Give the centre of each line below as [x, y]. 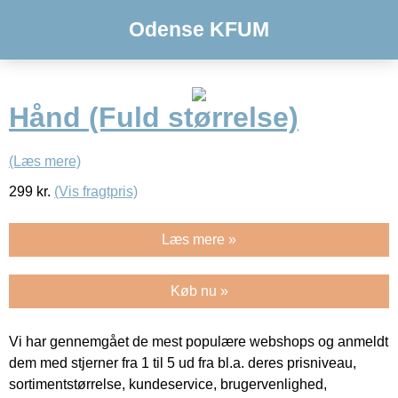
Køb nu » [199, 291]
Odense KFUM [199, 29]
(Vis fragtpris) [96, 191]
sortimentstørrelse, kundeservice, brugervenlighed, [168, 384]
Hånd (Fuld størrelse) [154, 118]
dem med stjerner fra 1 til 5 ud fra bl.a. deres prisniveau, [183, 362]
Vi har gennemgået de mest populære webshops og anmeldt [199, 341]
